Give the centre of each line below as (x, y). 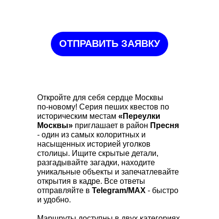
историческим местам (78, 116)
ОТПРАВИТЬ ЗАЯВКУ (109, 44)
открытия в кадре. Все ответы (91, 181)
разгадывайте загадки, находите (96, 163)
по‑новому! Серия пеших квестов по (103, 107)
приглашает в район (111, 126)
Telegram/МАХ (120, 191)
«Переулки (139, 116)
